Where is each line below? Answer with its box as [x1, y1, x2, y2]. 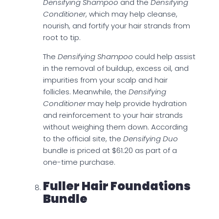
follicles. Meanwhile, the [43, 87, 129, 97]
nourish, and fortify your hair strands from [43, 21, 190, 31]
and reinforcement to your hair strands [43, 110, 183, 121]
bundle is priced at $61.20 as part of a [43, 145, 177, 156]
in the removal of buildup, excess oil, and [43, 63, 189, 74]
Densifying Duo [123, 133, 178, 144]
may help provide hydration [88, 98, 187, 109]
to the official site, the [43, 133, 123, 144]
